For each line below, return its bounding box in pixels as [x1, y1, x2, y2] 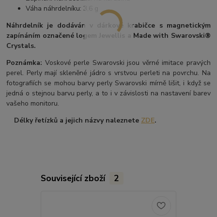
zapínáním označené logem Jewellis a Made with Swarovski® [6, 31, 211, 40]
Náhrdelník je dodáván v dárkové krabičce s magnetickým [6, 20, 211, 30]
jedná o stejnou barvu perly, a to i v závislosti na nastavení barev [6, 88, 211, 98]
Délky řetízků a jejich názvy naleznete [10, 115, 141, 125]
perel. [6, 68, 27, 77]
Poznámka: [6, 58, 43, 67]
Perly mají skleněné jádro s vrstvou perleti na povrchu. [26, 68, 202, 77]
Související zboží [40, 172, 108, 184]
